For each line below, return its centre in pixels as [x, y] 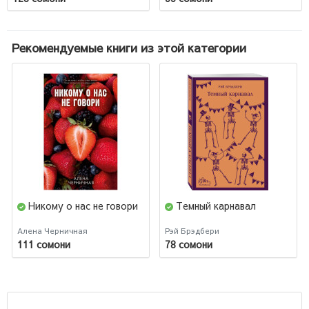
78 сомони [189, 245]
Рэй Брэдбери [192, 230]
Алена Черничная [52, 230]
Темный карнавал [216, 205]
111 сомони [44, 245]
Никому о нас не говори [83, 205]
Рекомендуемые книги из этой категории [129, 48]
